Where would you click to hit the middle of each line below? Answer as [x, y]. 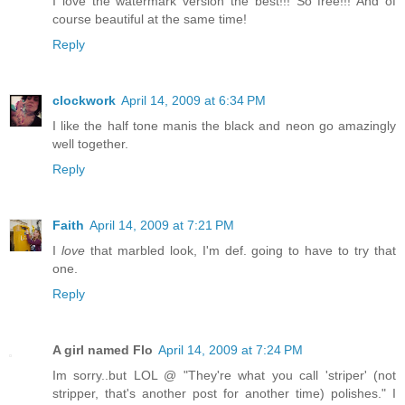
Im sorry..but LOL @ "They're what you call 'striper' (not [224, 375]
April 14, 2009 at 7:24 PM [231, 349]
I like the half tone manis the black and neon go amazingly [224, 125]
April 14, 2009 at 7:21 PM [162, 225]
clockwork [84, 100]
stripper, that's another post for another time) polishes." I [224, 393]
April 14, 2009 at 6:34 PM [193, 100]
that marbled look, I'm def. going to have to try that [240, 250]
